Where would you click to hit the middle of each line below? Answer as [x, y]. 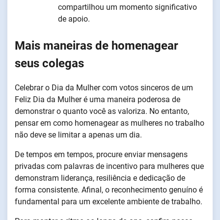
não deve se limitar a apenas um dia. [78, 135]
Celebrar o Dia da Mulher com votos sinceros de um [104, 87]
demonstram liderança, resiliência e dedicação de [100, 178]
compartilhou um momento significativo [127, 7]
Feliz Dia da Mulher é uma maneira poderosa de [97, 99]
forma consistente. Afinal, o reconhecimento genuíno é [109, 190]
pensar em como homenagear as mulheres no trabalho [110, 123]
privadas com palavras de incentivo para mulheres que [109, 166]
